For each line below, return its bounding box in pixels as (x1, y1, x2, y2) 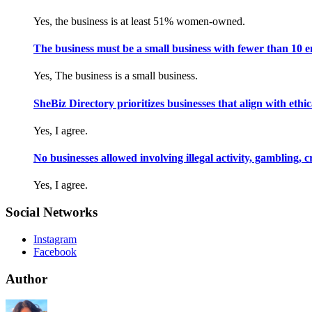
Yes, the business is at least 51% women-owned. (33, 15, 245, 27)
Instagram (33, 233, 77, 245)
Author (6, 271, 47, 286)
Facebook (33, 245, 77, 258)
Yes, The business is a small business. (33, 70, 198, 82)
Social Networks (6, 205, 97, 220)
